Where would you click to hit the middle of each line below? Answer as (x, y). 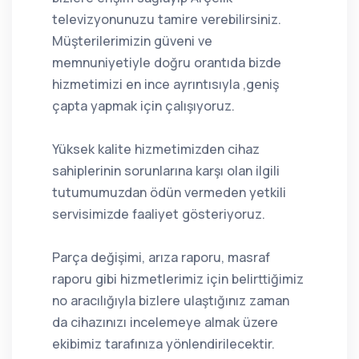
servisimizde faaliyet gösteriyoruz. (159, 214)
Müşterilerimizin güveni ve (132, 40)
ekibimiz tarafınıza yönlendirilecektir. (163, 343)
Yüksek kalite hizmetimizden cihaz (156, 149)
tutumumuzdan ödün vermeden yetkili (169, 192)
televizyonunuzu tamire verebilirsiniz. (167, 19)
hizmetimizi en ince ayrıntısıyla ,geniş (165, 84)
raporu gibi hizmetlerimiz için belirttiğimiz (178, 278)
